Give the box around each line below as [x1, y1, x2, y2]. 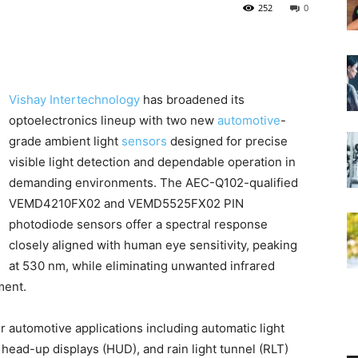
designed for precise [167, 133, 288, 149]
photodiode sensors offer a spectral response [9, 217, 268, 232]
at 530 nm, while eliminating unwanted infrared [9, 258, 275, 273]
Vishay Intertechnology [9, 92, 140, 107]
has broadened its [140, 92, 245, 107]
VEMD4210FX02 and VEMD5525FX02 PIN [9, 196, 244, 211]
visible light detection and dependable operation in [9, 154, 296, 169]
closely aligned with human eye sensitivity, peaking [9, 237, 297, 253]
